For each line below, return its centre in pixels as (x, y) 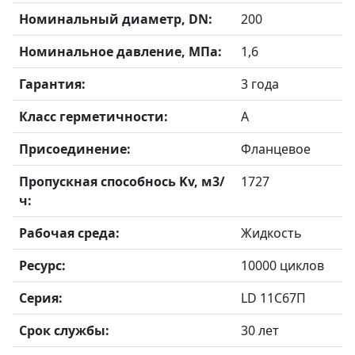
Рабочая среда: (69, 233)
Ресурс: (42, 265)
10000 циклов (282, 265)
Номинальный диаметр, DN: (116, 19)
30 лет (260, 330)
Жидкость (271, 233)
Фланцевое (276, 149)
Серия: (41, 298)
